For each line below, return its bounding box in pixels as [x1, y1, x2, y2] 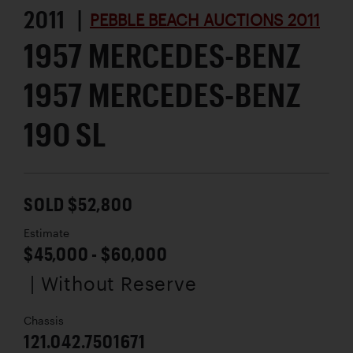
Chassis [24, 314, 64, 328]
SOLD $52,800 [24, 192, 133, 216]
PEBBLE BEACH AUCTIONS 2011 [90, 10, 320, 30]
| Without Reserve [30, 272, 197, 295]
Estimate [24, 227, 69, 240]
